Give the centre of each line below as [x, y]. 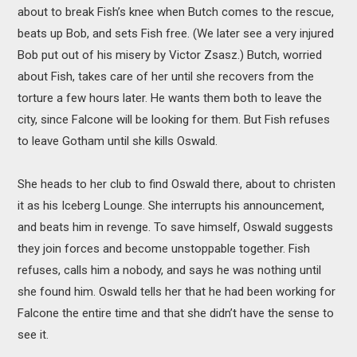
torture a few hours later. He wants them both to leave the [170, 98]
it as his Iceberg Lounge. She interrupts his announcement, [171, 206]
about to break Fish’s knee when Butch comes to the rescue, [176, 12]
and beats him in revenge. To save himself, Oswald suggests [176, 228]
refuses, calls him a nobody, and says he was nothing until [170, 271]
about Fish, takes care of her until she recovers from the [166, 77]
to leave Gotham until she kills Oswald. [118, 141]
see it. [33, 335]
